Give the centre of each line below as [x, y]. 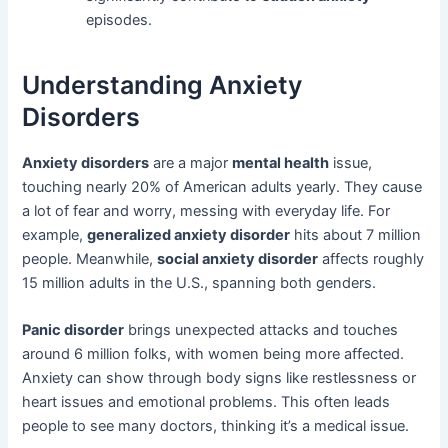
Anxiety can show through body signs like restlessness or [219, 378]
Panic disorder [73, 330]
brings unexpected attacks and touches [261, 330]
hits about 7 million [356, 234]
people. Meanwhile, [90, 258]
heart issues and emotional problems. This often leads [206, 402]
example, [55, 234]
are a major [191, 162]
